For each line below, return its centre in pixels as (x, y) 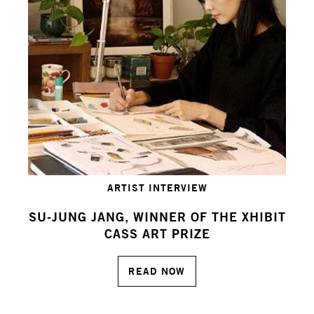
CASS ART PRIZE (157, 234)
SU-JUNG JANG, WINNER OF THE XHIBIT (157, 217)
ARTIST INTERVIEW (157, 188)
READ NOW (157, 272)
